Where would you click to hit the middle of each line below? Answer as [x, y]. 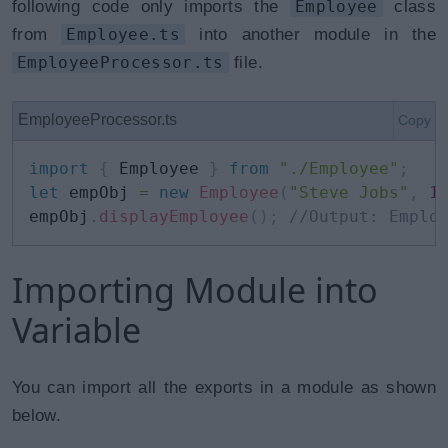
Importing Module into [195, 290]
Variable [76, 330]
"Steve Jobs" [349, 192]
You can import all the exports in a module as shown [224, 387]
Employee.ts [123, 34]
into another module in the [311, 34]
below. [37, 415]
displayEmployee [174, 216]
